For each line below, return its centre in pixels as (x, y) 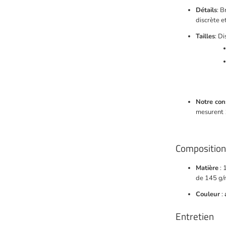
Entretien (195, 216)
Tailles (205, 37)
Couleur (208, 194)
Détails (206, 10)
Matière (207, 168)
